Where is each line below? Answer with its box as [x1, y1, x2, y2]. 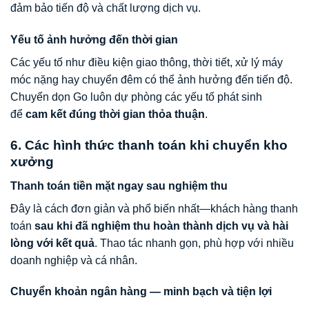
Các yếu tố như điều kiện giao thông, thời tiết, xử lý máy [10, 57, 283, 69]
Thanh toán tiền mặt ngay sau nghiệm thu [10, 179, 228, 192]
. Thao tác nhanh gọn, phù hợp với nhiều [94, 237, 294, 249]
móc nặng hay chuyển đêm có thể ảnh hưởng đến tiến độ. [10, 74, 292, 86]
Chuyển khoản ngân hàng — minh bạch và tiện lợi [10, 286, 272, 298]
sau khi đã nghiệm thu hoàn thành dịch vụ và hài [34, 219, 288, 232]
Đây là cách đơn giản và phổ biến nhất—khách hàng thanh [10, 202, 298, 215]
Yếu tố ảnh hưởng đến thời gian [10, 34, 178, 46]
